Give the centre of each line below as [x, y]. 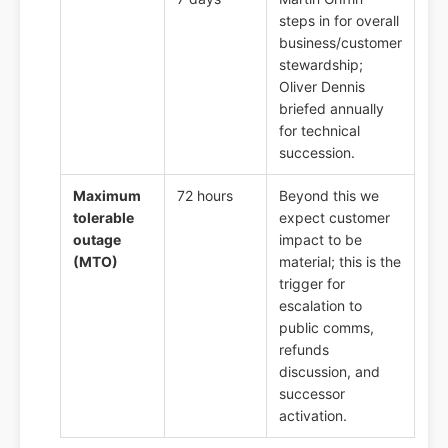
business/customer [340, 43]
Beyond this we [329, 196]
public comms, [326, 328]
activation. [313, 416]
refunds [304, 350]
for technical [319, 131]
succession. [317, 153]
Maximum [107, 196]
